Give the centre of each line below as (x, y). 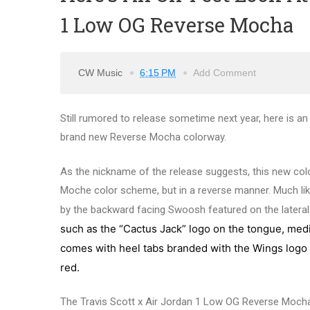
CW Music (102, 72)
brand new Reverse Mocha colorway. (143, 137)
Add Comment (225, 72)
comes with (90, 248)
